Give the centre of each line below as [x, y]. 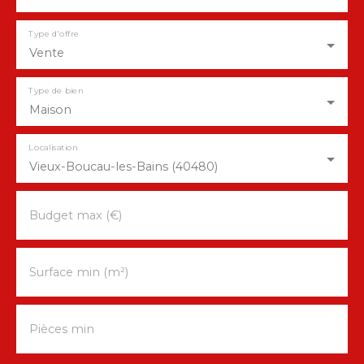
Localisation [53, 148]
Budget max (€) [76, 215]
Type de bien [56, 91]
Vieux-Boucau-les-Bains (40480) [123, 167]
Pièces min [62, 329]
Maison [50, 110]
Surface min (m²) [79, 272]
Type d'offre [54, 34]
